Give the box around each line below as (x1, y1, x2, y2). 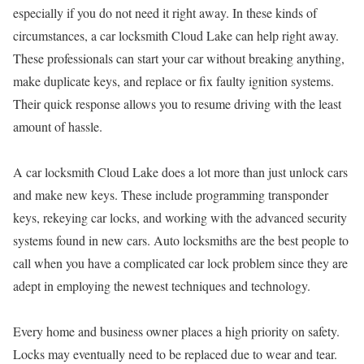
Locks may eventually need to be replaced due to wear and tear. (13, 345, 337, 362)
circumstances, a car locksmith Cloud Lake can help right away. (13, 27, 339, 44)
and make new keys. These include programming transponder (13, 186, 328, 203)
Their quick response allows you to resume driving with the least (13, 95, 341, 112)
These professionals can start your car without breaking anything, (13, 50, 344, 67)
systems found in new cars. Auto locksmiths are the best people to (13, 232, 349, 249)
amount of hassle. (13, 118, 102, 135)
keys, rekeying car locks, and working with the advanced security (13, 209, 347, 226)
